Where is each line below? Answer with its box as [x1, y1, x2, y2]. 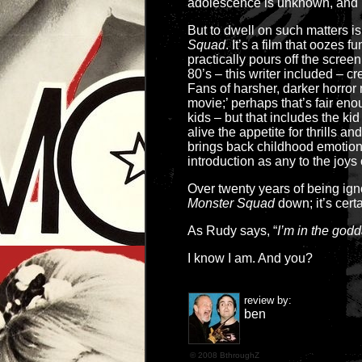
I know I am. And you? [187, 251, 313, 265]
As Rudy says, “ [187, 224, 277, 238]
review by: [244, 294, 292, 306]
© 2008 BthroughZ [187, 351, 259, 360]
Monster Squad [187, 196, 275, 210]
